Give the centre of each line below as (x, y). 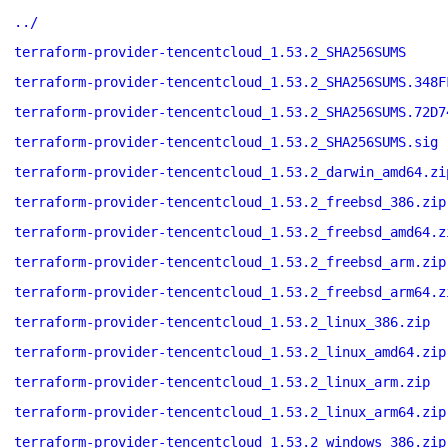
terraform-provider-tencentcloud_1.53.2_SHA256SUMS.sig (226, 142)
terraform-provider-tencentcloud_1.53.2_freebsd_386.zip (230, 202)
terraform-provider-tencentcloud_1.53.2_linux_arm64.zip (230, 412)
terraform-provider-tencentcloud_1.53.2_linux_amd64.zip (230, 352)
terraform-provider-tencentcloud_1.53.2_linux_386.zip (222, 322)
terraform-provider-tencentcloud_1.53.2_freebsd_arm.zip (230, 262)
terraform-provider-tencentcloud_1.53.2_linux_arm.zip (222, 382)
